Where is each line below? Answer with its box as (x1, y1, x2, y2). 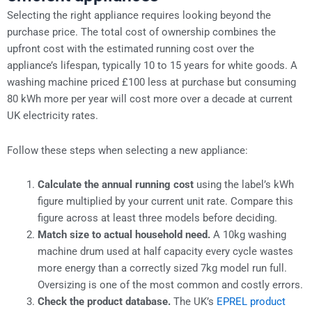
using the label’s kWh (193, 178, 294, 192)
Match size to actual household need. (37, 228, 210, 242)
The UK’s (170, 295, 217, 309)
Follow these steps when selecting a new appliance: (7, 143, 248, 157)
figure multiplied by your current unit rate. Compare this (37, 195, 293, 208)
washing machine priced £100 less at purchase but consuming (7, 76, 296, 89)
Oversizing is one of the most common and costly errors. (37, 279, 303, 292)
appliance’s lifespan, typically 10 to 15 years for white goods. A (7, 59, 297, 72)
